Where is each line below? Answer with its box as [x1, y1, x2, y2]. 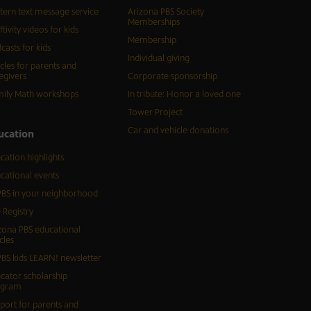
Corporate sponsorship [127, 71, 217, 83]
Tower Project [127, 107, 183, 119]
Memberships [127, 17, 180, 28]
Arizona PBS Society [127, 6, 204, 18]
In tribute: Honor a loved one [127, 89, 241, 101]
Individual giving [127, 53, 190, 65]
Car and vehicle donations [127, 125, 228, 137]
